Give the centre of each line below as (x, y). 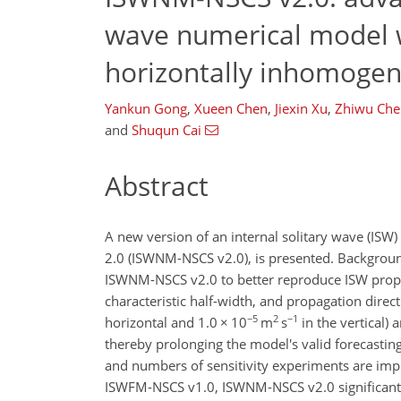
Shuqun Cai (166, 130)
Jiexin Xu (301, 108)
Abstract (157, 186)
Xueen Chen (231, 108)
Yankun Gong (146, 108)
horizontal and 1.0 (162, 322)
